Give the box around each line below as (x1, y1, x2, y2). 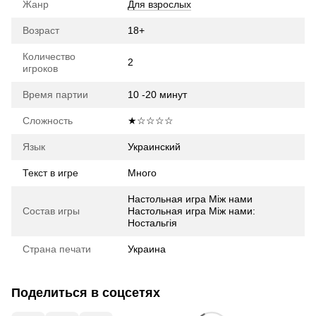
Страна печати (23, 243, 91, 255)
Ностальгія (128, 217, 177, 229)
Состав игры (23, 205, 80, 217)
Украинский (128, 141, 181, 153)
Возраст (23, 25, 59, 37)
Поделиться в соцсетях (11, 286, 160, 300)
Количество (23, 51, 75, 63)
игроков (23, 63, 58, 75)
